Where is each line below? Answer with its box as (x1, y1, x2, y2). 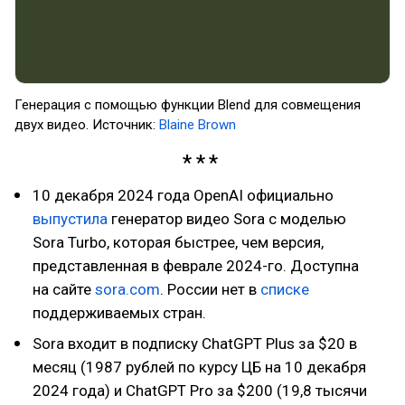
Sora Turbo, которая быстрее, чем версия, (33, 232, 324, 251)
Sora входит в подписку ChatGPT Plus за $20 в (33, 334, 357, 353)
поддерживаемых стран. (33, 303, 206, 322)
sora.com (95, 279, 160, 298)
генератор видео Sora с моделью (111, 209, 346, 228)
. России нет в (160, 279, 260, 298)
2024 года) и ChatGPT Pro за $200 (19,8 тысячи (33, 381, 367, 400)
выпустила (33, 209, 111, 228)
